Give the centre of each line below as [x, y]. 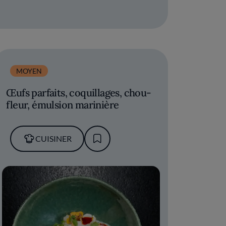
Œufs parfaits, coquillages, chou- [79, 93]
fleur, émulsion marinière [63, 105]
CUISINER [53, 139]
